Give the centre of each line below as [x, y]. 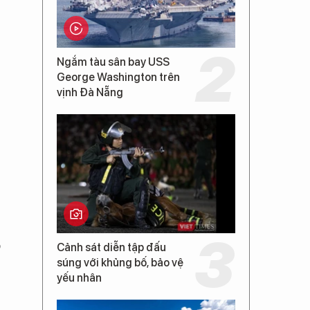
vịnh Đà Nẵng [90, 92]
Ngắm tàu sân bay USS [113, 62]
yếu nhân [79, 278]
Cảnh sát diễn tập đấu [111, 247]
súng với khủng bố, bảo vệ [120, 263]
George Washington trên [118, 77]
